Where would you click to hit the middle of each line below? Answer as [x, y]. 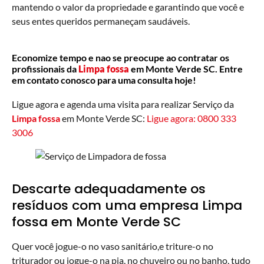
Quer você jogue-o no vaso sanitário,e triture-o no [113, 246]
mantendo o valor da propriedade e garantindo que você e [128, 7]
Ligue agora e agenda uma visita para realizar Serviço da [123, 104]
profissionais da [45, 69]
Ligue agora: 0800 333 [192, 118]
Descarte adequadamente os [109, 189]
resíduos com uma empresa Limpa [127, 206]
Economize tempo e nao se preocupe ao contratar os [121, 58]
